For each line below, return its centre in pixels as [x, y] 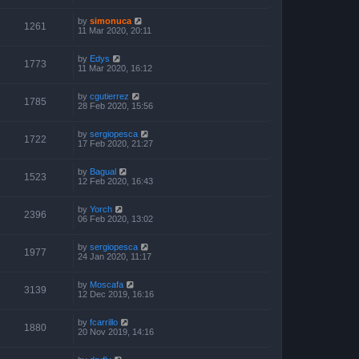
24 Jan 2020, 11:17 [115, 256]
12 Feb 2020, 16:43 [115, 181]
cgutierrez [109, 96]
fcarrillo [104, 322]
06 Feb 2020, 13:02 [115, 218]
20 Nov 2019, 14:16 [116, 331]
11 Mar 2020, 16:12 [115, 68]
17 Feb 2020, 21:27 [115, 143]
